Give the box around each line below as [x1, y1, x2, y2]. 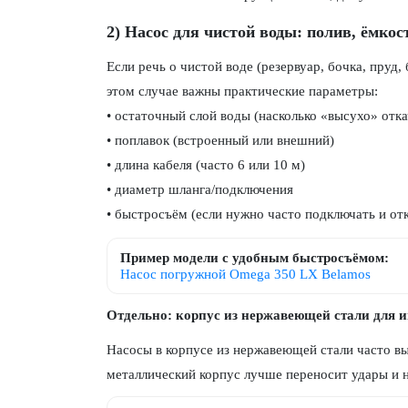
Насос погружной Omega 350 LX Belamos [120, 267, 371, 281]
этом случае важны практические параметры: [107, 84, 378, 98]
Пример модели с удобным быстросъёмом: [120, 250, 389, 265]
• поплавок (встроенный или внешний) [107, 133, 334, 148]
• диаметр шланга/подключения [107, 182, 293, 197]
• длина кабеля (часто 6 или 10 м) [107, 158, 305, 172]
